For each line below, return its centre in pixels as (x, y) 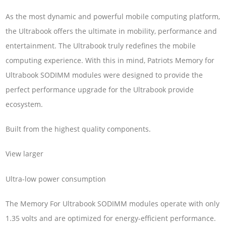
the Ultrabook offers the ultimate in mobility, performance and (111, 31)
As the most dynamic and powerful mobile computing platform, (113, 16)
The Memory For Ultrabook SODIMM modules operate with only (113, 204)
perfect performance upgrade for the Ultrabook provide (100, 89)
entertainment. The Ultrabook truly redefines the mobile (101, 45)
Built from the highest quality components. (78, 129)
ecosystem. (24, 104)
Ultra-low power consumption (56, 179)
